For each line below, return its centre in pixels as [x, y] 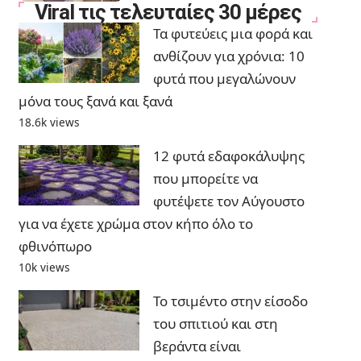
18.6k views [49, 122]
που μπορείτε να [205, 179]
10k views [44, 268]
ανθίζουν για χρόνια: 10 [228, 56]
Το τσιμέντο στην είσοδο [230, 301]
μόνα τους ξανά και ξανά [95, 102]
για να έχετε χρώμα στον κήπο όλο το [135, 224]
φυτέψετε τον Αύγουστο [228, 201]
